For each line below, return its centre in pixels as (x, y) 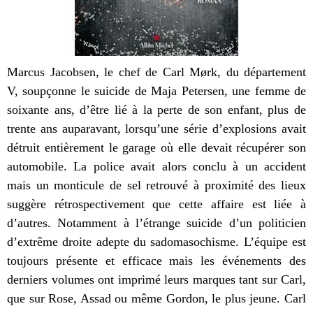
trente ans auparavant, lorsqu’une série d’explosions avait (156, 128)
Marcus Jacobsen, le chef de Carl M (104, 72)
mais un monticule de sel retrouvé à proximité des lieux (156, 185)
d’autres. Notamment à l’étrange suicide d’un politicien (156, 223)
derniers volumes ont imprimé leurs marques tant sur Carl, (156, 279)
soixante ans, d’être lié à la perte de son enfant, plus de (156, 109)
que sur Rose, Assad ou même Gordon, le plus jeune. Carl (156, 298)
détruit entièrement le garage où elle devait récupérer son (156, 147)
